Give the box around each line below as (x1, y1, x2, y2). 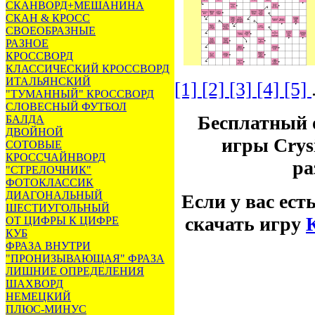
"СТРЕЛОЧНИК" (6, 164, 91, 176)
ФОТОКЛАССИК (6, 176, 94, 188)
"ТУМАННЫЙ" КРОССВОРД (6, 88, 154, 100)
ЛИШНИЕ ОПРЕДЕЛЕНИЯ (6, 265, 144, 277)
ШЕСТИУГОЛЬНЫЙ (6, 202, 110, 214)
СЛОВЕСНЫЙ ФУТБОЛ (6, 101, 127, 112)
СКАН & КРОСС (6, 12, 90, 24)
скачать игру (185, 213, 306, 236)
